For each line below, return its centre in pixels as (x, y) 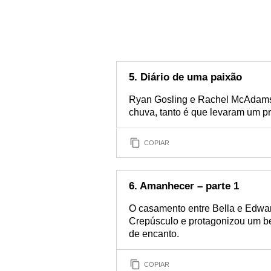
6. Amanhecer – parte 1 (184, 186)
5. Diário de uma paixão (185, 77)
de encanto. (154, 234)
